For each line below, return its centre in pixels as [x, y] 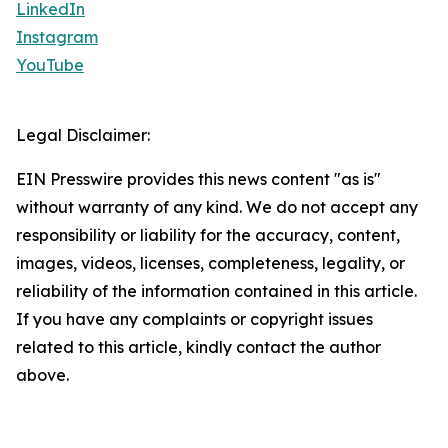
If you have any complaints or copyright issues [194, 319]
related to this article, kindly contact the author [198, 347]
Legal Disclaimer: [83, 135]
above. [42, 375]
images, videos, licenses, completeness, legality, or [210, 263]
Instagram [57, 37]
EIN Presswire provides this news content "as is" [198, 179]
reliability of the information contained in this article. [216, 291]
